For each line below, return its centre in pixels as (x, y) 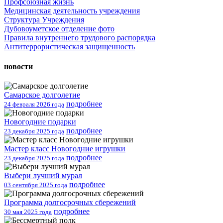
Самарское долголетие (42, 95)
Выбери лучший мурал (43, 175)
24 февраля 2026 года (34, 104)
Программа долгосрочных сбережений (70, 202)
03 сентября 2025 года (36, 185)
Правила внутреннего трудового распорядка (80, 38)
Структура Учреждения (44, 20)
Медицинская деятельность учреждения (72, 11)
